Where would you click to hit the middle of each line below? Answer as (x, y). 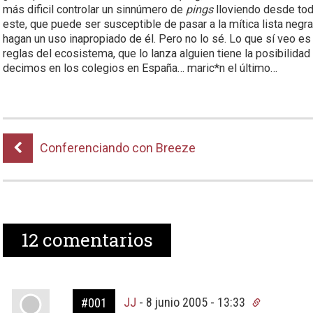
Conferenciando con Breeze (118, 148)
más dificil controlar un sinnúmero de (95, 9)
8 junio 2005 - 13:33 (197, 302)
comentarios (96, 240)
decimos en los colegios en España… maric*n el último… (140, 68)
